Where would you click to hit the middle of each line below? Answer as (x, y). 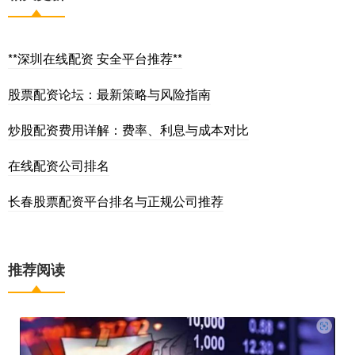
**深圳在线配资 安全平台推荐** (95, 58)
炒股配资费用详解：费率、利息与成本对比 (128, 129)
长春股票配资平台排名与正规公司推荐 (116, 200)
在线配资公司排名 (59, 165)
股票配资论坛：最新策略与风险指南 (109, 94)
